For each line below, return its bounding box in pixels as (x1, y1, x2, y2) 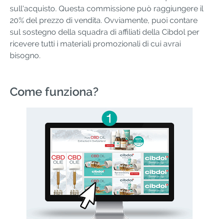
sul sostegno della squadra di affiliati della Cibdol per (10, 27, 199, 37)
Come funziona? (10, 84, 99, 99)
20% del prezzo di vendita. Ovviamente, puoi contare (10, 15, 197, 25)
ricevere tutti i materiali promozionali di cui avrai (10, 39, 181, 48)
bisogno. (10, 50, 41, 60)
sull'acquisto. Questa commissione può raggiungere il (10, 3, 203, 13)
